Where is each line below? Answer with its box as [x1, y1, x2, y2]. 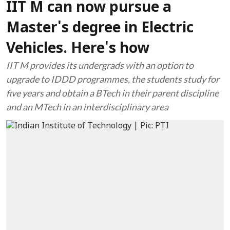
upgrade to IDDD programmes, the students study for [6, 73, 219, 85]
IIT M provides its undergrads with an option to [6, 60, 194, 71]
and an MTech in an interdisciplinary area [6, 101, 168, 112]
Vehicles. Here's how [6, 41, 149, 58]
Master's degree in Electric [6, 20, 194, 37]
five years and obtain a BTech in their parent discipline [6, 87, 219, 99]
